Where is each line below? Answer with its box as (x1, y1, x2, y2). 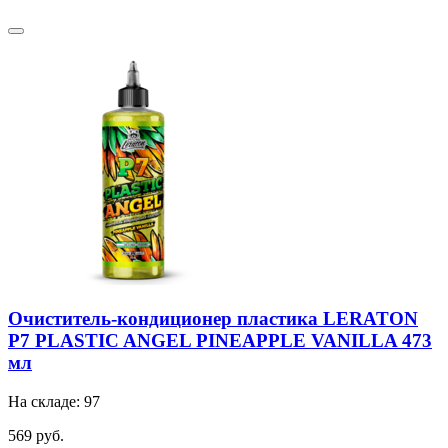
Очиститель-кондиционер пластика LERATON (8, 308, 418, 330)
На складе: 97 (8, 392, 100, 410)
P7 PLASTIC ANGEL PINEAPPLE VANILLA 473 (8, 330, 432, 352)
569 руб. (8, 426, 64, 444)
